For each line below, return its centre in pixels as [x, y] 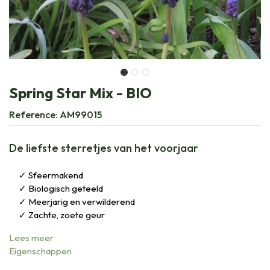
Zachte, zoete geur [67, 215]
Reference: [34, 114]
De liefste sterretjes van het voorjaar [104, 148]
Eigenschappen [40, 251]
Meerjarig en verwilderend [82, 201]
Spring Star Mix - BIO [80, 93]
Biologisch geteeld [66, 188]
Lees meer [31, 237]
